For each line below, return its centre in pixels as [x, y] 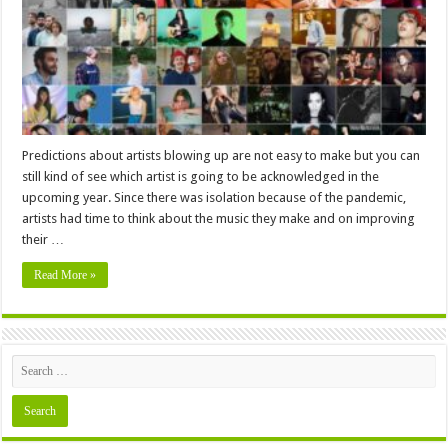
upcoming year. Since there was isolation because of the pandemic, [214, 197]
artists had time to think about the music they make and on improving [219, 218]
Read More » [65, 274]
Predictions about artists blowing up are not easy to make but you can [221, 155]
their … [43, 239]
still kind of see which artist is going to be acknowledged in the [201, 176]
